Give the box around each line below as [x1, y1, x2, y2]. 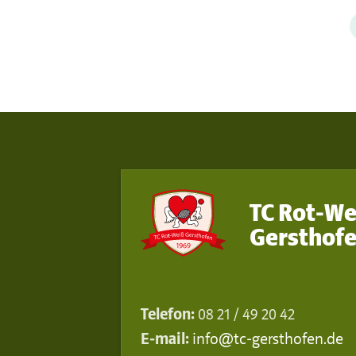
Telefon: [141, 304, 195, 324]
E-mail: [141, 328, 189, 349]
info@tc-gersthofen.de [192, 328, 343, 349]
